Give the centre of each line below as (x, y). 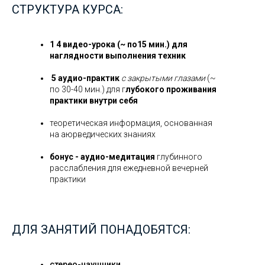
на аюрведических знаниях (103, 134)
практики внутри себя (94, 101)
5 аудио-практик (85, 78)
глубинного (179, 157)
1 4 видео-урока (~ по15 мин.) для (119, 44)
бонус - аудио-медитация (102, 157)
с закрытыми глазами (164, 78)
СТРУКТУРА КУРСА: (67, 9)
